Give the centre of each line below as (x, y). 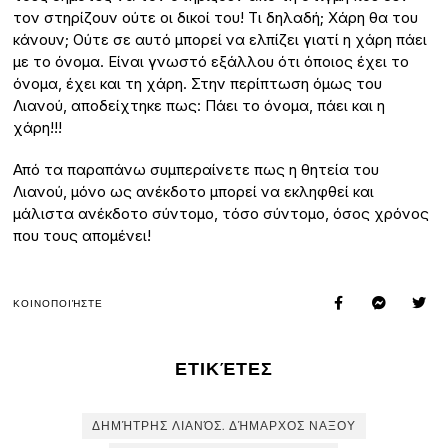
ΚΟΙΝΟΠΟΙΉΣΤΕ (58, 303)
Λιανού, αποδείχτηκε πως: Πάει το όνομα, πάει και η (199, 106)
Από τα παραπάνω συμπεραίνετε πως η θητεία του (196, 170)
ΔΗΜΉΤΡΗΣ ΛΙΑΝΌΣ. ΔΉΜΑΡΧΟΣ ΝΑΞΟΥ (223, 426)
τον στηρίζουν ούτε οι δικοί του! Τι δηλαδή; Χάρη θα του (216, 18)
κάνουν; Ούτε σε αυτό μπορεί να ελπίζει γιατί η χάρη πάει (220, 40)
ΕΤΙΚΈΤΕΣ (223, 369)
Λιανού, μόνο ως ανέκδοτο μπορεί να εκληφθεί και (194, 192)
